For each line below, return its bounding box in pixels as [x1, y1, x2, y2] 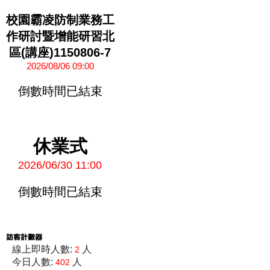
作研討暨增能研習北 [6, 30, 115, 43]
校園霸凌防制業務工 [6, 13, 115, 27]
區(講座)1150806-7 [9, 46, 111, 59]
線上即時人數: [12, 244, 75, 254]
